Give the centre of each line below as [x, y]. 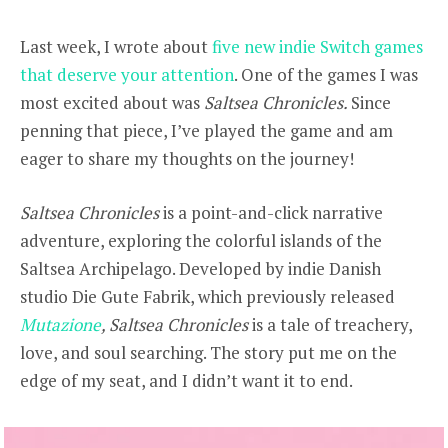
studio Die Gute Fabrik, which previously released [207, 297]
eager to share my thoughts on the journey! [189, 158]
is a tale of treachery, [332, 325]
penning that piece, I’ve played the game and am [206, 130]
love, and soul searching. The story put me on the [208, 353]
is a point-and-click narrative [271, 213]
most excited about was [112, 102]
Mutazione [60, 325]
